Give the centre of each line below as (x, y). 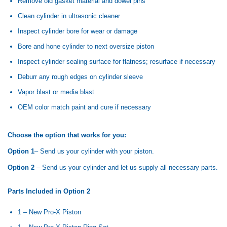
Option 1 (21, 152)
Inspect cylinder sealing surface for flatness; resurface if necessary (117, 61)
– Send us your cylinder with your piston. (94, 152)
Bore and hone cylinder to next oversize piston (86, 46)
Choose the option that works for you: (67, 135)
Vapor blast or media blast (56, 92)
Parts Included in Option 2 (49, 192)
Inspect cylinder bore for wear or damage (78, 31)
